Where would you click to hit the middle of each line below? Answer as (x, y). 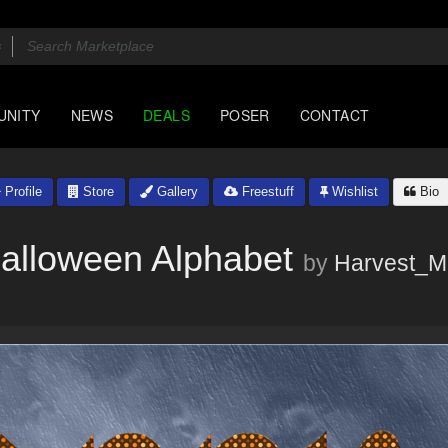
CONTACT (334, 115)
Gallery (175, 191)
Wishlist (353, 191)
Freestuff (266, 191)
